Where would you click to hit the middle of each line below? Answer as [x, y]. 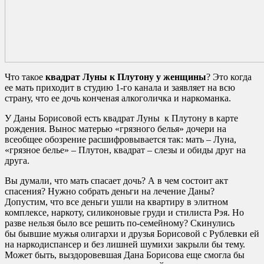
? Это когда [229, 77]
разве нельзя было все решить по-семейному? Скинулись [120, 223]
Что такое [25, 77]
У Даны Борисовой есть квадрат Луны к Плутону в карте [121, 118]
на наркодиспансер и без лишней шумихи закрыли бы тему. [125, 244]
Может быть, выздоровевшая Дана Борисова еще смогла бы [125, 255]
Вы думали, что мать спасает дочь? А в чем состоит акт [116, 180]
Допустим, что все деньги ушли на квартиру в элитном [116, 202]
